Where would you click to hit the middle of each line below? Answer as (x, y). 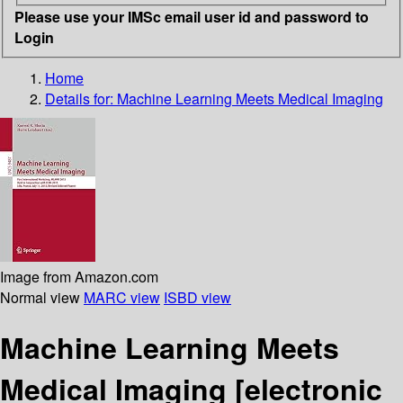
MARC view (122, 297)
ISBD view (197, 297)
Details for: (81, 98)
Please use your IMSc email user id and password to (192, 16)
